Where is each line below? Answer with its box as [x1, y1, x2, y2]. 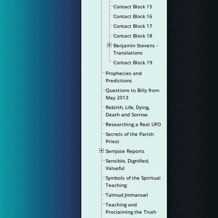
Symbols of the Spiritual [106, 174, 161, 181]
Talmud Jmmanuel [106, 191, 148, 198]
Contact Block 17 [113, 22, 153, 29]
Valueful [106, 164, 125, 171]
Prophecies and [106, 70, 142, 76]
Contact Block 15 [113, 3, 153, 10]
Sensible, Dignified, [106, 157, 149, 164]
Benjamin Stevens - [113, 42, 158, 49]
